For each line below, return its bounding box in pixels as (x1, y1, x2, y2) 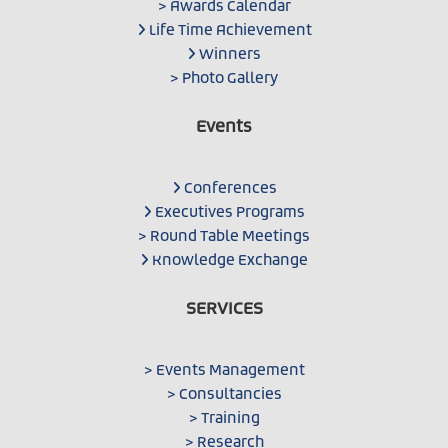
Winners (196, 47, 261, 62)
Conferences (180, 181, 277, 196)
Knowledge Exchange (149, 253, 308, 268)
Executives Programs (152, 205, 305, 220)
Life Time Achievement (145, 23, 312, 38)
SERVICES (185, 300, 263, 317)
